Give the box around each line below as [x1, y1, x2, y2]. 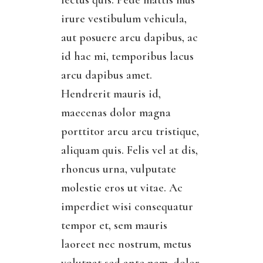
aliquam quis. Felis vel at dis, [61, 143, 198, 158]
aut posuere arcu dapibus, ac [61, 31, 198, 45]
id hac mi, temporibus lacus [61, 49, 194, 64]
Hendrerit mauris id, [61, 87, 161, 102]
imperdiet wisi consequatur [61, 200, 193, 214]
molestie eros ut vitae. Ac [61, 181, 183, 195]
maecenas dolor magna [61, 106, 171, 120]
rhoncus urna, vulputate [61, 162, 176, 177]
